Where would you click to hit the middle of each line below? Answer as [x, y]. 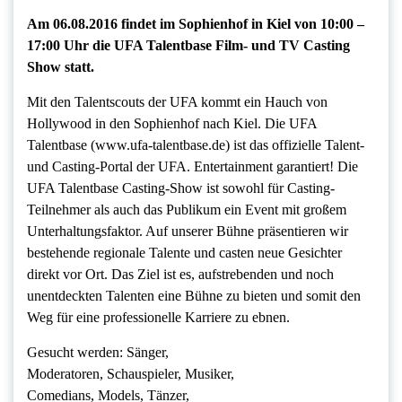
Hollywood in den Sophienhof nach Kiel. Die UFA [172, 124]
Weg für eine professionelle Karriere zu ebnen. [158, 318]
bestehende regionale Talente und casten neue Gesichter [184, 253]
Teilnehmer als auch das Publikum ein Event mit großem [187, 210]
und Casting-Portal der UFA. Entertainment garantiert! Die [192, 167]
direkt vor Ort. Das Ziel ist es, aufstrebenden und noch [180, 275]
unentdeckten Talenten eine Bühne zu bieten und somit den [194, 296]
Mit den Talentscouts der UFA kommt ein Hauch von [177, 102]
